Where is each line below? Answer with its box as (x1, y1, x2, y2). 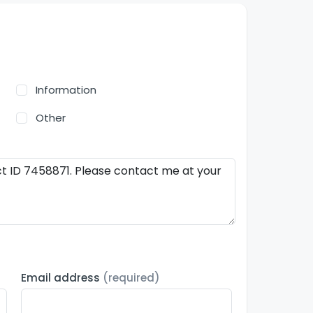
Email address (21, 270, 103, 286)
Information (35, 82, 96, 97)
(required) (103, 270, 161, 286)
